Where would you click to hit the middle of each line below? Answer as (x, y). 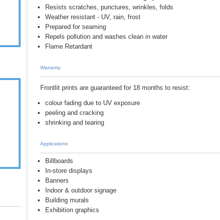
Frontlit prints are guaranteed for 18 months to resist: (115, 88)
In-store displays (69, 171)
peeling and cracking (74, 113)
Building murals (67, 200)
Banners (57, 180)
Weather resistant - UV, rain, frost (93, 17)
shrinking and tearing (75, 123)
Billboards (59, 161)
